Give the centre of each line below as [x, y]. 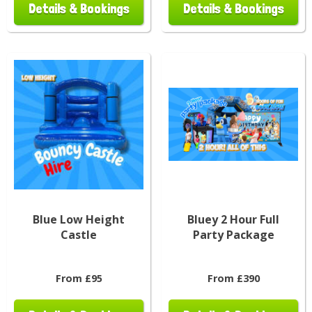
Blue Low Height [79, 219]
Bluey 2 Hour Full [233, 219]
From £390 [233, 278]
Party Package [233, 234]
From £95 [79, 278]
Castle [79, 234]
